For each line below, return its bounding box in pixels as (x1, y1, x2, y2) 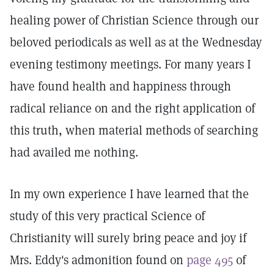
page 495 (187, 252, 233, 268)
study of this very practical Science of (10, 208, 205, 224)
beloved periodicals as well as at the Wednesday (10, 34, 262, 50)
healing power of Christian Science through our (10, 12, 259, 28)
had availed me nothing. (10, 144, 138, 160)
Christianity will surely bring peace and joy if (10, 230, 246, 246)
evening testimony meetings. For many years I (10, 56, 251, 72)
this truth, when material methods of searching (10, 122, 258, 138)
